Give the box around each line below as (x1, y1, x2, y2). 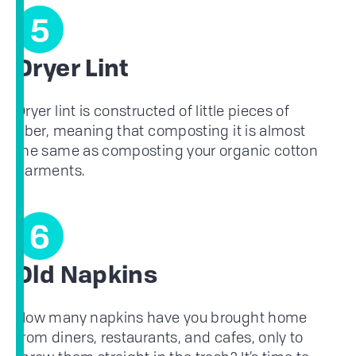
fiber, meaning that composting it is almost (16, 121, 306, 141)
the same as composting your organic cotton (16, 141, 319, 161)
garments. (16, 161, 85, 180)
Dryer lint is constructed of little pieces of (16, 101, 290, 121)
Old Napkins (16, 265, 158, 289)
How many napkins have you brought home (16, 308, 308, 327)
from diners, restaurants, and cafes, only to (16, 327, 304, 347)
